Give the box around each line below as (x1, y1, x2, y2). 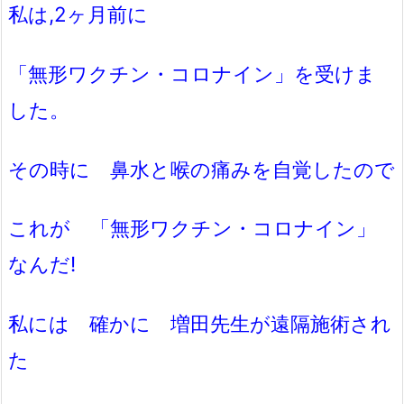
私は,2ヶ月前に (8, 2, 148, 27)
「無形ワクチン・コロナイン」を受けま (8, 60, 376, 86)
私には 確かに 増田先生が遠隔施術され (8, 310, 391, 335)
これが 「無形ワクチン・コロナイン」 (8, 216, 396, 241)
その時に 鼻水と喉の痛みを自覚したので (8, 156, 395, 181)
